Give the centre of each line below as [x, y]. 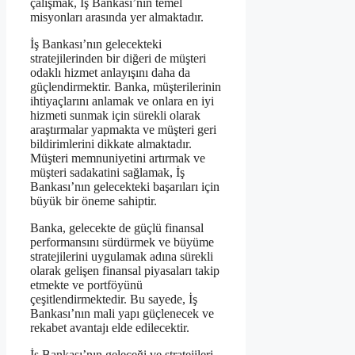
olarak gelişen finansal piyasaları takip [125, 270]
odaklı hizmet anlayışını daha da [110, 72]
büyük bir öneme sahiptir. [94, 200]
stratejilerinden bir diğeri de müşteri [118, 58]
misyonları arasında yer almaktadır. [117, 17]
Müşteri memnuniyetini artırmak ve [118, 158]
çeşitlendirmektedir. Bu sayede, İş [114, 299]
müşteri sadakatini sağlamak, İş [107, 172]
